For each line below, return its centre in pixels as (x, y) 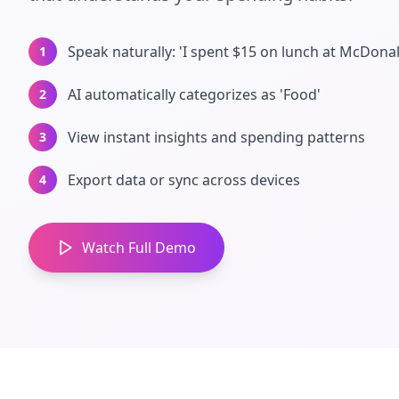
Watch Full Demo (139, 247)
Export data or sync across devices (184, 179)
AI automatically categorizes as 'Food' (194, 94)
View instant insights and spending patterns (216, 137)
